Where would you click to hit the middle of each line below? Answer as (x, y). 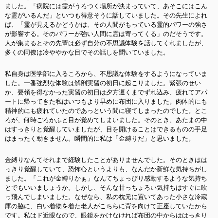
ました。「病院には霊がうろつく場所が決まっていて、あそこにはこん (106, 6)
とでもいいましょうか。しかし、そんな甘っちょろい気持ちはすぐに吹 (106, 188)
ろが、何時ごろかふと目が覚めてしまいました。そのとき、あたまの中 (106, 120)
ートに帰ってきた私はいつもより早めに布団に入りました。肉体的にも (106, 101)
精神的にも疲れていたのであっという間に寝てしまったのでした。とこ (106, 111)
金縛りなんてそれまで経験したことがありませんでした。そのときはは (106, 160)
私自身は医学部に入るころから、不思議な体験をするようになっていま (106, 74)
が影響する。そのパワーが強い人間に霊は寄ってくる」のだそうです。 (106, 34)
